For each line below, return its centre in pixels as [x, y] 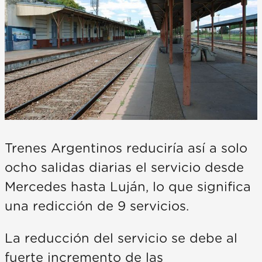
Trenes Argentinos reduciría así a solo [126, 148]
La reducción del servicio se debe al [121, 238]
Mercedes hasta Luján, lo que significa [128, 187]
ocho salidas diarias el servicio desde [124, 168]
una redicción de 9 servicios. [97, 206]
